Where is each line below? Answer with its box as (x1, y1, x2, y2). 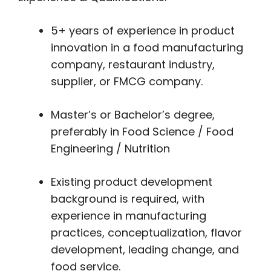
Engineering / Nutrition (51, 141, 170, 156)
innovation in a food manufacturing (51, 40, 243, 55)
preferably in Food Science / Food (51, 124, 233, 139)
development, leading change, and (51, 242, 239, 257)
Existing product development (51, 174, 212, 189)
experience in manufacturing (51, 208, 206, 223)
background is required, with (51, 191, 204, 206)
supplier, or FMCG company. (51, 74, 203, 89)
